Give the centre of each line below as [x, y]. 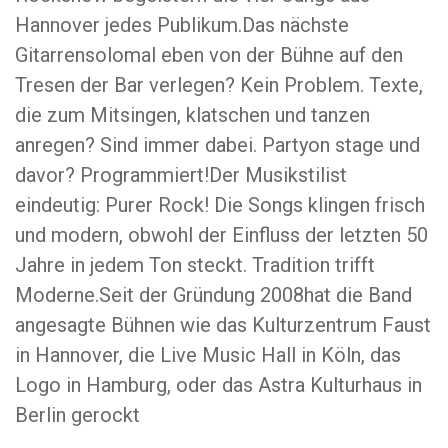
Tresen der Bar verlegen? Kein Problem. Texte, [219, 85]
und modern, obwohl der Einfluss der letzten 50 [221, 235]
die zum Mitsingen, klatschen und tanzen [192, 115]
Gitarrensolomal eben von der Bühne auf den [209, 55]
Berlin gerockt [77, 415]
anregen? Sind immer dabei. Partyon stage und [217, 145]
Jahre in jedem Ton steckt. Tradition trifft [195, 265]
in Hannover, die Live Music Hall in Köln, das [208, 355]
